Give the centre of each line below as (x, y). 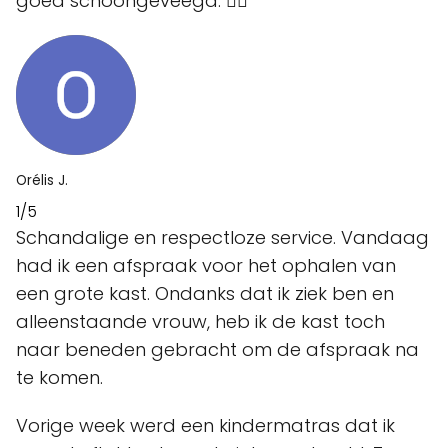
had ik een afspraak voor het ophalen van (206, 265)
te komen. (59, 377)
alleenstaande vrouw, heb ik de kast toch (200, 321)
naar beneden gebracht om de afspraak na (217, 349)
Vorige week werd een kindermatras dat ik (205, 425)
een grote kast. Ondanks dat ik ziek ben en (205, 293)
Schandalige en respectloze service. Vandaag (222, 237)
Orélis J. (42, 180)
